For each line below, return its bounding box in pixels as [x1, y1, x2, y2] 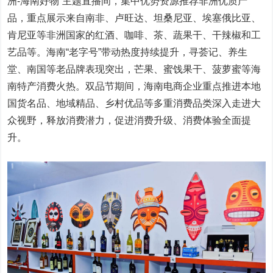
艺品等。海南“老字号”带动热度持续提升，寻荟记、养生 [7, 47, 248, 58]
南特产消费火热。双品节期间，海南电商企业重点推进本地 [7, 81, 261, 92]
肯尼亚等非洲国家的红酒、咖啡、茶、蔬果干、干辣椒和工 [7, 30, 261, 41]
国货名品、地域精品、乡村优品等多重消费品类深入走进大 [7, 98, 261, 109]
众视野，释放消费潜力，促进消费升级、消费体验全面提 [7, 115, 252, 126]
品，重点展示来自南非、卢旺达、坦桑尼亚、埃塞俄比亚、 [7, 13, 261, 24]
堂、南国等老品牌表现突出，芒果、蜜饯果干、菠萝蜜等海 [7, 64, 261, 75]
